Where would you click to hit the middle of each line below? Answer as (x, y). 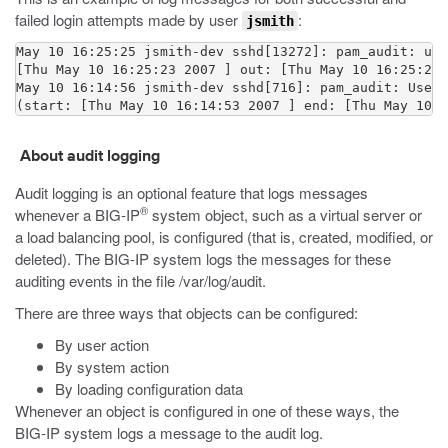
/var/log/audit (220, 280)
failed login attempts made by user (128, 19)
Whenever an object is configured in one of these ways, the (207, 410)
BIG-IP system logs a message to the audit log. (169, 432)
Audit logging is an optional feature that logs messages (191, 192)
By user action (102, 344)
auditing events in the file (97, 280)
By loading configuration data (149, 388)
